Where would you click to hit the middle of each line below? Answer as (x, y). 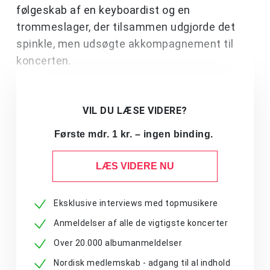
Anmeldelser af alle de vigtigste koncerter (141, 223)
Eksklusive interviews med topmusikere (136, 203)
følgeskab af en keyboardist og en (103, 10)
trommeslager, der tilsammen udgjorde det (126, 27)
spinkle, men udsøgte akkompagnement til (125, 44)
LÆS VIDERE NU (135, 166)
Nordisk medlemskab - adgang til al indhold (142, 263)
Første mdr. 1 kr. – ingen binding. (135, 134)
